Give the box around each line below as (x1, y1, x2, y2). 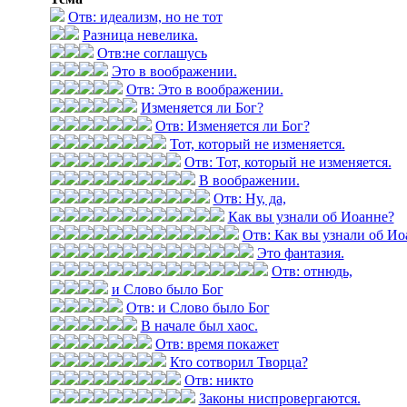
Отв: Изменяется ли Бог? (154, 118, 310, 134)
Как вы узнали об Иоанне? (227, 209, 394, 224)
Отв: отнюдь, (271, 263, 352, 279)
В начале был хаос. (140, 318, 258, 333)
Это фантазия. (256, 245, 344, 261)
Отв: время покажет (154, 336, 279, 352)
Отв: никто (184, 372, 253, 388)
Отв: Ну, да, (213, 191, 286, 206)
